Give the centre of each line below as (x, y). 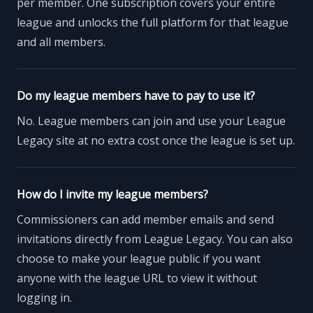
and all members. (61, 42)
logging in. (44, 298)
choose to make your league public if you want (139, 259)
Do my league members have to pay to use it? (136, 96)
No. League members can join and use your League (151, 121)
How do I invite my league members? (112, 195)
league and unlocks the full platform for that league (153, 23)
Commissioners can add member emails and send (145, 220)
